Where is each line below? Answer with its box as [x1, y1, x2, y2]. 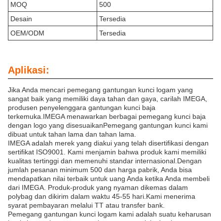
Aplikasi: [8, 64, 49, 75]
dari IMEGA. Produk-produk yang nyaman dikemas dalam [8, 183, 188, 191]
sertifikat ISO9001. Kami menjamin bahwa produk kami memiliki [8, 147, 206, 156]
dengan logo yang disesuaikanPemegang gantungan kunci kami [8, 121, 208, 129]
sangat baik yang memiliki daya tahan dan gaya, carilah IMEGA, [8, 94, 207, 103]
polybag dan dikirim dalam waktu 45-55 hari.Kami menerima [8, 192, 195, 200]
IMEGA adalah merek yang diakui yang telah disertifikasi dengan [8, 139, 209, 147]
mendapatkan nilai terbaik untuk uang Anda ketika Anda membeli [8, 174, 210, 183]
